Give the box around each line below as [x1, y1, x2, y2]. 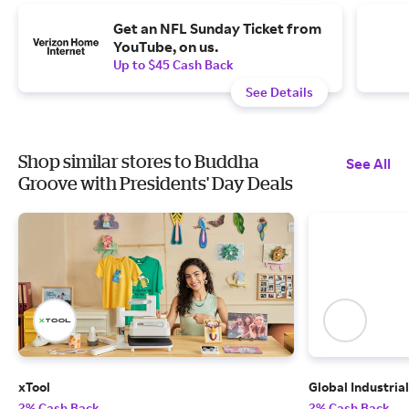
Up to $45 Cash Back [113, 57, 234, 72]
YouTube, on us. [113, 37, 218, 56]
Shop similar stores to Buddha [18, 151, 259, 172]
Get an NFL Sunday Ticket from [113, 19, 321, 37]
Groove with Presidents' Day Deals [18, 173, 293, 194]
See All [346, 154, 391, 173]
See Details [246, 84, 313, 100]
